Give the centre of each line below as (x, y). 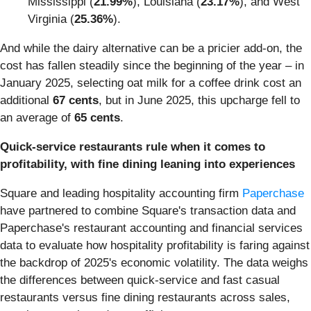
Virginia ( (51, 19)
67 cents (76, 101)
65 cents (97, 118)
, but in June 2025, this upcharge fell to (199, 101)
